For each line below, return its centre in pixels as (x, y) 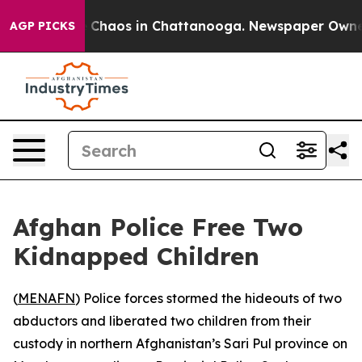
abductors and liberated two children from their (162, 321)
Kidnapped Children (136, 256)
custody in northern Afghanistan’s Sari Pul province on (180, 343)
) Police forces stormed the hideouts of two (208, 298)
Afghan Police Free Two (158, 227)
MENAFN (46, 298)
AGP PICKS (42, 26)
